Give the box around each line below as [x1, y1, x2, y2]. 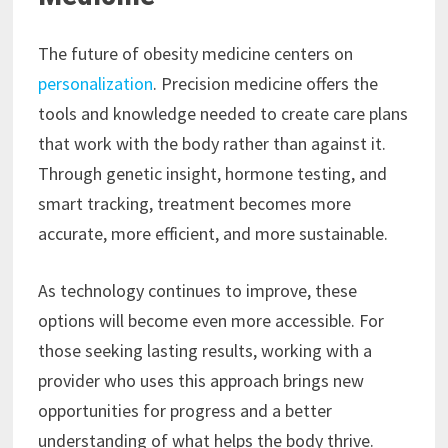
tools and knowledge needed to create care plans [37, 102, 408, 126]
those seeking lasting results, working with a [37, 339, 372, 363]
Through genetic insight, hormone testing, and [37, 162, 387, 186]
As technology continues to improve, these [37, 279, 357, 303]
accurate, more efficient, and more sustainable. [37, 222, 388, 246]
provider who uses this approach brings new [37, 369, 364, 393]
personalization [37, 72, 153, 96]
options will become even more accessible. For [37, 309, 384, 333]
